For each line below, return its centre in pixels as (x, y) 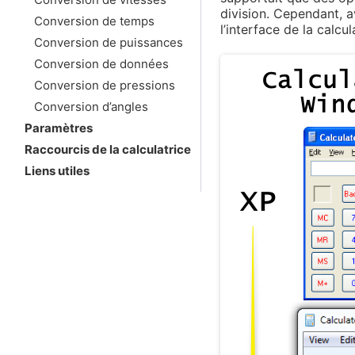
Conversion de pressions (105, 85)
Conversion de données (102, 63)
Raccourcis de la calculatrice (108, 149)
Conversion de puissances (109, 42)
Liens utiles (57, 170)
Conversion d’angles (92, 106)
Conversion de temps (95, 21)
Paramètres (59, 128)
